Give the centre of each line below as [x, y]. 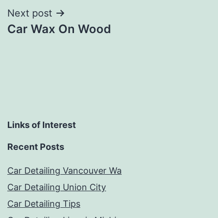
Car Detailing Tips [44, 204]
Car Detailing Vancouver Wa [64, 171]
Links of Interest [42, 125]
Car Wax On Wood [59, 29]
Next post [30, 13]
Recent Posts [36, 147]
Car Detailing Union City [57, 187]
